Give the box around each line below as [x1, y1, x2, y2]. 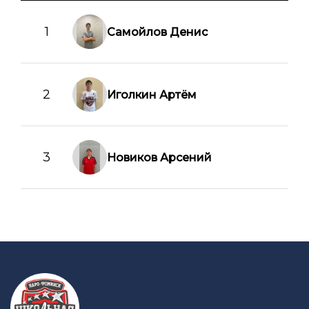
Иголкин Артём [107, 88, 197, 101]
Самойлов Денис [107, 25, 208, 39]
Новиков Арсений [107, 150, 212, 164]
